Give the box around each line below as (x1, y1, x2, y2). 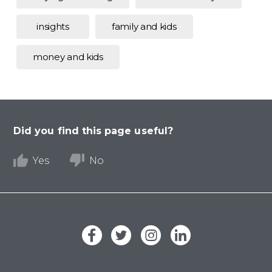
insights (36, 21, 69, 32)
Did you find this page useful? (13, 125, 173, 137)
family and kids (112, 21, 177, 32)
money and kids (33, 51, 103, 63)
